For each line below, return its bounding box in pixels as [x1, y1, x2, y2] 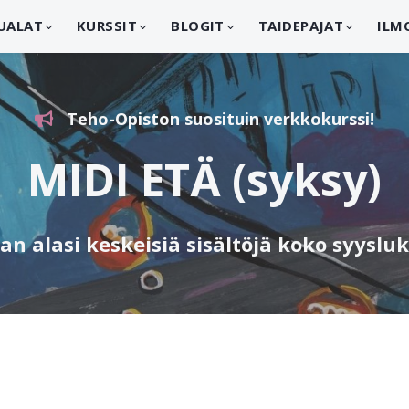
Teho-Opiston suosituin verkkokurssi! [67, 107, 374, 130]
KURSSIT [77, 16, 138, 36]
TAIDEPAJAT [257, 16, 344, 36]
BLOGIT [171, 16, 225, 36]
